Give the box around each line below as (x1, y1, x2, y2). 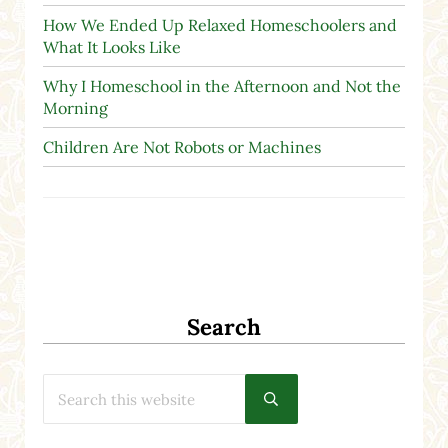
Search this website (41, 372, 167, 391)
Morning (42, 97, 108, 118)
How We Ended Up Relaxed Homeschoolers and (42, 14, 397, 35)
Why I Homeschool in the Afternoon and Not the (42, 75, 401, 96)
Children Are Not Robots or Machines (42, 136, 321, 157)
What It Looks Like (42, 36, 181, 57)
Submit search (269, 395, 361, 414)
